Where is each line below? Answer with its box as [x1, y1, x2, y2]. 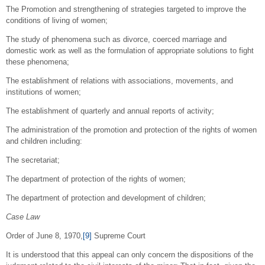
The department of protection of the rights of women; [6, 174, 186, 183]
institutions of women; [6, 87, 81, 96]
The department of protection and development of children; [6, 193, 206, 202]
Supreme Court [92, 231, 146, 240]
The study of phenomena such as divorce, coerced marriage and [6, 34, 227, 44]
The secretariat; [6, 155, 60, 164]
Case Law [6, 212, 40, 221]
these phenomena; [6, 57, 69, 66]
